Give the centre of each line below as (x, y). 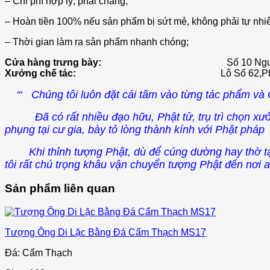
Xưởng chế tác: (113, 73)
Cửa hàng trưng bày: (113, 62)
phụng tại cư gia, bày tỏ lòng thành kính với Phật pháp (135, 129)
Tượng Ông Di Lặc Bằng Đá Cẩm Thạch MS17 (105, 233)
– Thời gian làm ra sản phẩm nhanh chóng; (97, 42)
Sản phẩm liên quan (60, 189)
